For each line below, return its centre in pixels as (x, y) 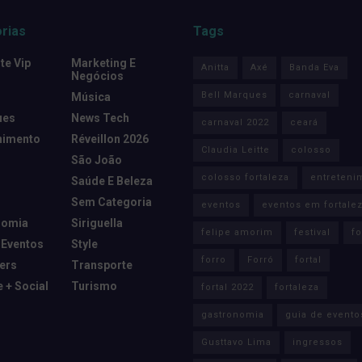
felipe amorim (237, 232)
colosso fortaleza (245, 177)
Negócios (97, 76)
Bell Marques (234, 95)
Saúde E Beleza (112, 181)
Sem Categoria (111, 202)
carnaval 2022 (235, 122)
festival (312, 232)
